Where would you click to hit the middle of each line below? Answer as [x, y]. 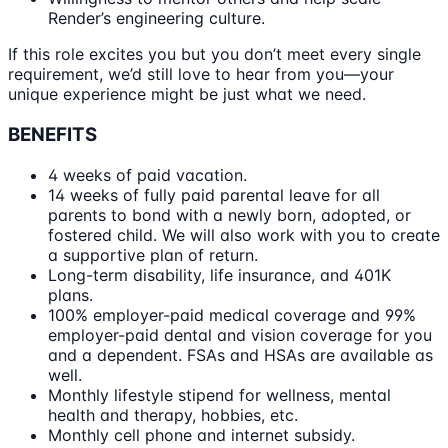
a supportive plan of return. [153, 254]
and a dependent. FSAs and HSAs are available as [240, 354]
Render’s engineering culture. [156, 18]
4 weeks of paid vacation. [147, 174]
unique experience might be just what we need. [187, 94]
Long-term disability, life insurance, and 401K [219, 274]
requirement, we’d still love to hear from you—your [201, 74]
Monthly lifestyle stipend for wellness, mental [219, 394]
